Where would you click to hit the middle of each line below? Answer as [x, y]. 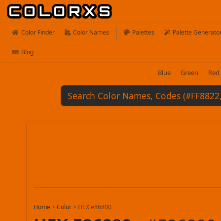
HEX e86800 [95, 207]
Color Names [91, 32]
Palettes [143, 32]
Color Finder [38, 32]
